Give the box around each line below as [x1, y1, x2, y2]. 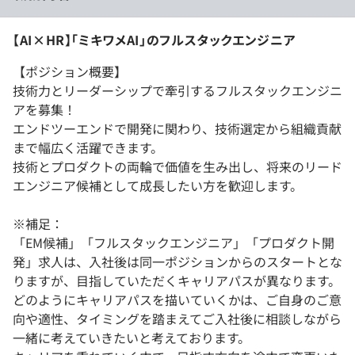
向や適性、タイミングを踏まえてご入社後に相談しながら [13, 308, 342, 328]
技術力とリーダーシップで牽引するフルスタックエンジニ [13, 80, 342, 100]
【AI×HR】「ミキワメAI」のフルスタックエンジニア [13, 29, 296, 49]
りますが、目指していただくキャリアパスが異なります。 [13, 270, 341, 290]
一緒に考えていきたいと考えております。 [13, 327, 250, 347]
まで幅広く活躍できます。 [13, 137, 163, 157]
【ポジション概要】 [13, 61, 127, 81]
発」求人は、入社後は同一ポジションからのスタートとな [13, 251, 342, 271]
